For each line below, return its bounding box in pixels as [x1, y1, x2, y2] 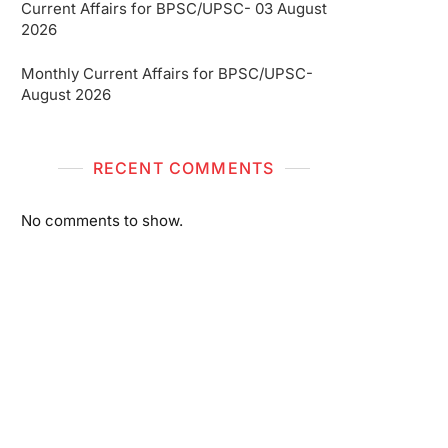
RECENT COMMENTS [92, 158, 275, 178]
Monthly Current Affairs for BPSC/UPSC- [21, 64, 313, 83]
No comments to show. [21, 211, 183, 230]
